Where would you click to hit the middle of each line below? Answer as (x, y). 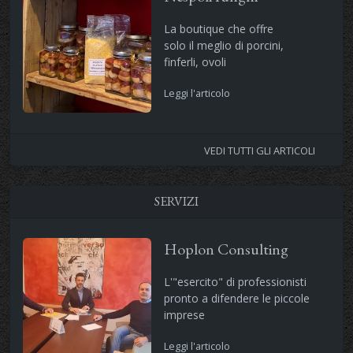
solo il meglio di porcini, (223, 45)
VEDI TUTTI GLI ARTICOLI (261, 150)
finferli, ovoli (195, 61)
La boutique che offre (218, 28)
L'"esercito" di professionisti (235, 281)
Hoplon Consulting (226, 249)
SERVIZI (176, 201)
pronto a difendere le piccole (236, 298)
